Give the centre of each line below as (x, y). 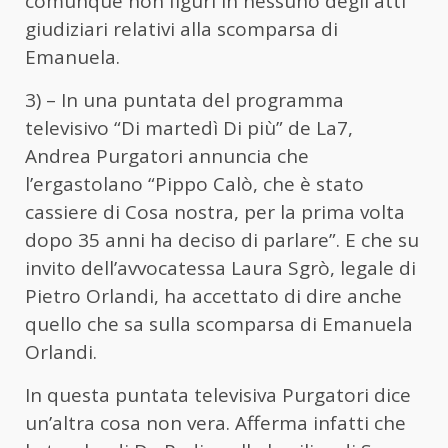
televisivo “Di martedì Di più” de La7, (189, 127)
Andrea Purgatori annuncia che (167, 155)
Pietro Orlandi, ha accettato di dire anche (213, 295)
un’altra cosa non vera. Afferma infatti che (215, 422)
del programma (270, 99)
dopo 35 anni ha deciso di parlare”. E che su (222, 239)
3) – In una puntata (111, 99)
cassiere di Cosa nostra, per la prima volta (215, 211)
